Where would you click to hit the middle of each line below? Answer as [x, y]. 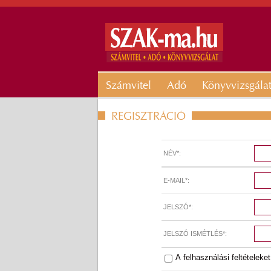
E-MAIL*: [176, 180]
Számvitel [129, 87]
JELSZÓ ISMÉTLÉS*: [195, 233]
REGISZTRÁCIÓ [149, 117]
